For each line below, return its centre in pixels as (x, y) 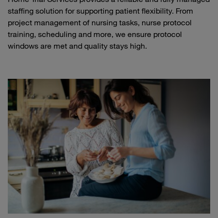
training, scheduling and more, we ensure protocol (95, 34)
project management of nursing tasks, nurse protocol (100, 22)
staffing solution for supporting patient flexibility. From (100, 10)
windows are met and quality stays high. (79, 45)
